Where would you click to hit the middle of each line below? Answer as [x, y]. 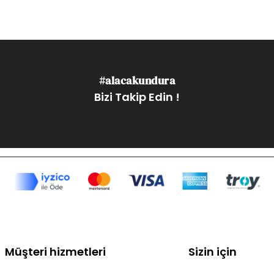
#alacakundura [137, 81]
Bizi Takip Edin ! [137, 97]
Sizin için [213, 252]
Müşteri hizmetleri [55, 252]
